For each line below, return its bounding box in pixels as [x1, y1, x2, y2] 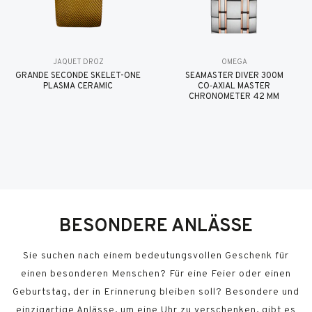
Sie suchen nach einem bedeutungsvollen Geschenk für [23, 250, 289, 261]
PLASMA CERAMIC [43, 81, 113, 91]
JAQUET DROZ [52, 58, 104, 66]
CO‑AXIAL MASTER [198, 81, 270, 91]
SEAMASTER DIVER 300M [185, 71, 283, 80]
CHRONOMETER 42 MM [189, 92, 279, 101]
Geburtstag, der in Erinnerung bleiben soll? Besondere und [13, 286, 299, 297]
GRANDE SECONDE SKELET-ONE [15, 71, 141, 80]
